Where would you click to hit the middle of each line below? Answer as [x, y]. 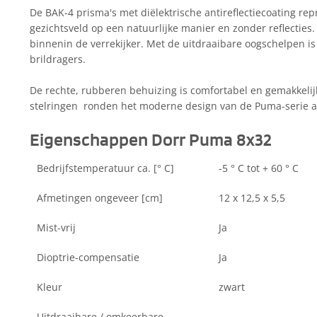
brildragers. [58, 59]
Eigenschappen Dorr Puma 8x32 [151, 141]
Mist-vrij [56, 227]
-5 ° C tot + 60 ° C [259, 168]
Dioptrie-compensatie [88, 257]
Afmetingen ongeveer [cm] [100, 198]
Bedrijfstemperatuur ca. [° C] [105, 168]
